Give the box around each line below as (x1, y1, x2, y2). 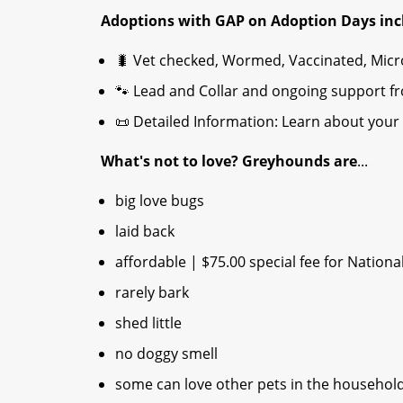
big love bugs (115, 190, 211, 210)
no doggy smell (115, 343, 221, 363)
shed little (115, 312, 185, 333)
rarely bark (115, 282, 189, 302)
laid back (115, 220, 182, 241)
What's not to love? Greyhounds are (101, 150, 357, 171)
